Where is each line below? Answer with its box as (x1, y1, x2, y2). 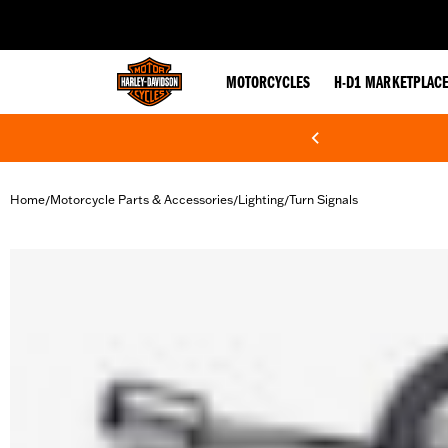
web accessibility (123, 8, 219, 24)
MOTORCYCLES (226, 75, 310, 93)
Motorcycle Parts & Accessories (50, 192, 233, 207)
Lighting (238, 192, 284, 207)
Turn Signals (289, 192, 358, 207)
